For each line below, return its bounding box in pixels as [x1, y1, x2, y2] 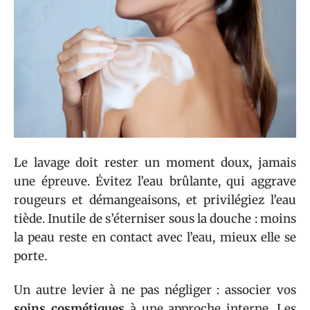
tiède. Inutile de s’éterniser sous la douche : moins [14, 210, 296, 226]
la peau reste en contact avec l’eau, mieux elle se [14, 229, 296, 245]
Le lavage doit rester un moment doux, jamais [14, 154, 296, 170]
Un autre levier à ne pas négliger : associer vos [14, 282, 296, 298]
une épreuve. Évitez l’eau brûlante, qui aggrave [14, 173, 296, 189]
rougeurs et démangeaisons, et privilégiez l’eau [14, 192, 296, 208]
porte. [14, 248, 47, 264]
